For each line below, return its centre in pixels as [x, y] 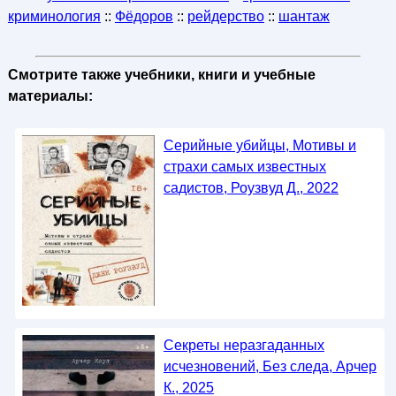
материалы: [50, 96]
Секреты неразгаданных [244, 346]
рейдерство [225, 16]
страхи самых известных [244, 167]
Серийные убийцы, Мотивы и [259, 145]
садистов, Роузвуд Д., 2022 [251, 188]
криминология [54, 16]
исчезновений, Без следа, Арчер [270, 367]
